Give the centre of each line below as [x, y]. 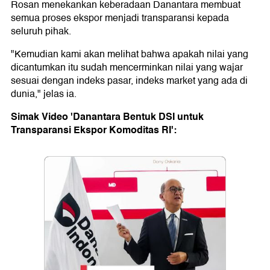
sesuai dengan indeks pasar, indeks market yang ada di [129, 81]
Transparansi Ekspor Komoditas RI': [94, 130]
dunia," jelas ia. [44, 94]
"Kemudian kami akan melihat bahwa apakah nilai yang [130, 55]
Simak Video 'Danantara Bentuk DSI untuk [107, 117]
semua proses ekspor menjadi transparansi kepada [120, 18]
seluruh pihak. [41, 32]
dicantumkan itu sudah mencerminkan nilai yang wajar [127, 68]
